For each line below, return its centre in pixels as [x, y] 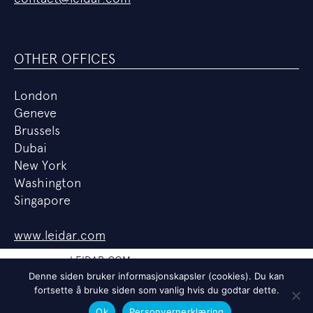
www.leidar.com [60, 235]
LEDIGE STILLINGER [117, 302]
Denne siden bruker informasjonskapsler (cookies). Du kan [156, 276]
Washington [48, 183]
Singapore [42, 200]
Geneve [35, 113]
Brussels [37, 130]
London [36, 95]
